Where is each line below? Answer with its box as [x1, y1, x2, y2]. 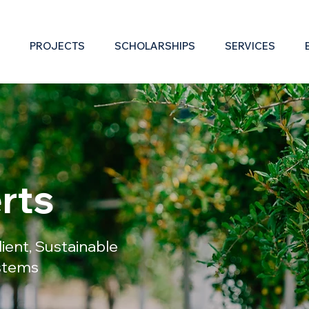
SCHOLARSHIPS [114, 39, 195, 52]
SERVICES [225, 39, 275, 52]
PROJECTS [30, 39, 85, 52]
